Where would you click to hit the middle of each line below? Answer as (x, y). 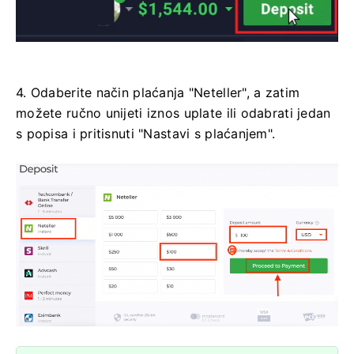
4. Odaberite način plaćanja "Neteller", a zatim (158, 92)
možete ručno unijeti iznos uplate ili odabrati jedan (173, 113)
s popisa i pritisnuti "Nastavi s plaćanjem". (146, 133)
